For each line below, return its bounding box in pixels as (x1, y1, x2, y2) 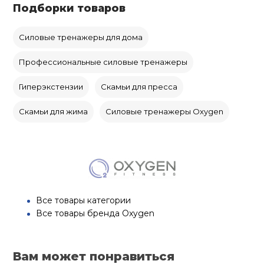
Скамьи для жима (19, 107, 88, 117)
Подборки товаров (13, 2, 126, 15)
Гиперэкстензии (19, 82, 84, 92)
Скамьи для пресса (101, 82, 178, 92)
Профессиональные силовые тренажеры (19, 57, 188, 67)
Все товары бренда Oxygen (36, 208, 155, 219)
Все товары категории (36, 195, 131, 206)
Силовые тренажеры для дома (19, 32, 143, 42)
